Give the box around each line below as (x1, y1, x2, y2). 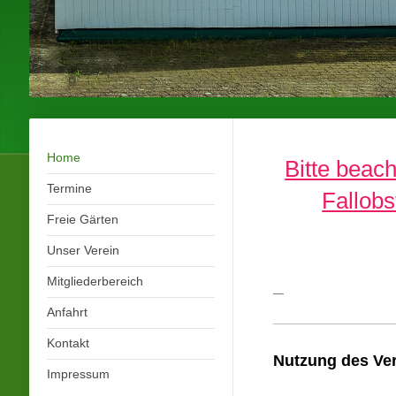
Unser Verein (46, 243, 119, 257)
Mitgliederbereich (46, 274, 143, 288)
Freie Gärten (46, 212, 118, 226)
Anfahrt (46, 305, 88, 319)
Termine (46, 181, 92, 195)
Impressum (46, 367, 110, 381)
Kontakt (46, 336, 89, 350)
